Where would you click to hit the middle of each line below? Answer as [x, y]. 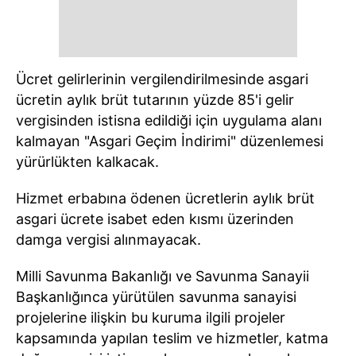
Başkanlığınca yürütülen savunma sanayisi [156, 297]
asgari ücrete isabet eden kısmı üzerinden [155, 219]
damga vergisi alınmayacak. [108, 240]
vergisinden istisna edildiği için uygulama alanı [169, 120]
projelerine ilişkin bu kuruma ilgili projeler [151, 317]
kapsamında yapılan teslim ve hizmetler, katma [172, 338]
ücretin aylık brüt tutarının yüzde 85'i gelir [155, 100]
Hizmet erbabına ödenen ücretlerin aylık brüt [165, 198]
